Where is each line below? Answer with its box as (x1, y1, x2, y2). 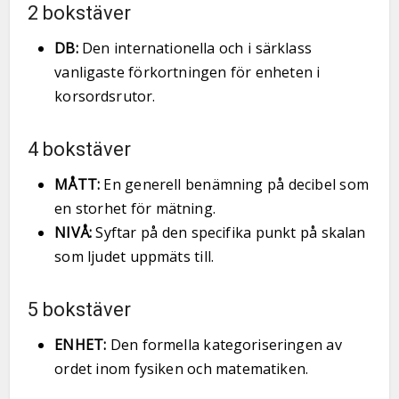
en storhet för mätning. (54, 199, 216, 218)
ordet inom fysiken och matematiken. (54, 359, 309, 379)
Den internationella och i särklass (77, 38, 312, 58)
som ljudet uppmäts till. (54, 247, 215, 266)
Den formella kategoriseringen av (106, 335, 342, 354)
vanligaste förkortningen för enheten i (54, 62, 321, 82)
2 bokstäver (28, 2, 132, 24)
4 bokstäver (28, 138, 132, 160)
